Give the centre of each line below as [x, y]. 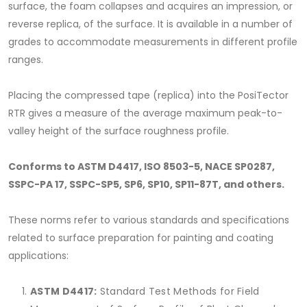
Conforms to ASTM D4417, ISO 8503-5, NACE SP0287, [142, 167]
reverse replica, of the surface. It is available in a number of [150, 24]
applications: [38, 256]
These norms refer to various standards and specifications [149, 220]
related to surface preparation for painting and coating [141, 238]
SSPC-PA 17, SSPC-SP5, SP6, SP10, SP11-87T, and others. [146, 185]
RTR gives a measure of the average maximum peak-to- [145, 113]
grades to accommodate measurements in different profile [153, 42]
